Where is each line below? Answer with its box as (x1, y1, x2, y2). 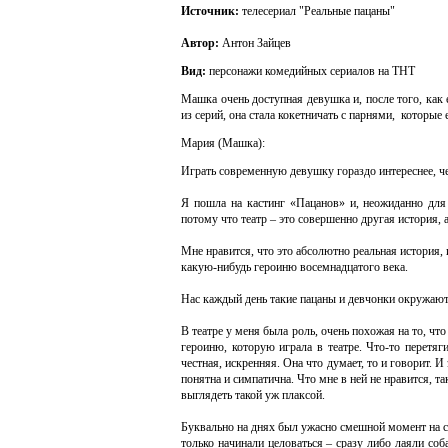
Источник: (181, 4, 242, 18)
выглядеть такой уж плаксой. (181, 388, 325, 402)
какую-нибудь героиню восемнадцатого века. (181, 260, 408, 274)
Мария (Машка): (181, 136, 265, 150)
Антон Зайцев (222, 36, 291, 50)
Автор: (181, 36, 222, 50)
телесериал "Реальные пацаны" (242, 4, 395, 18)
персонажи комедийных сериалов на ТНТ (209, 64, 415, 78)
